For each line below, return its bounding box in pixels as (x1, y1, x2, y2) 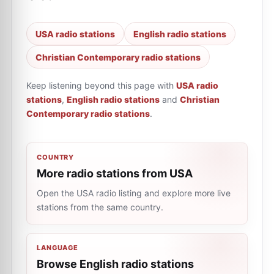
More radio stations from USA (37, 167, 193, 180)
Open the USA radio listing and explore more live (37, 188, 231, 198)
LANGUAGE (37, 243, 79, 252)
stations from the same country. (37, 202, 163, 212)
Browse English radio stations (37, 257, 194, 270)
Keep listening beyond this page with (26, 80, 174, 91)
